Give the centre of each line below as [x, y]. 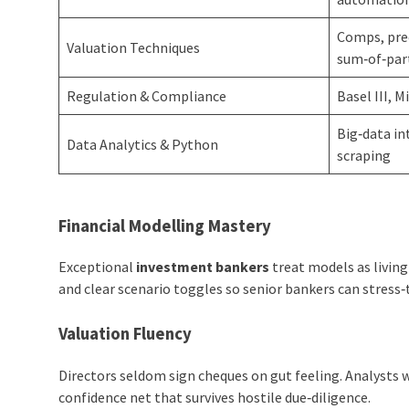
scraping [364, 156]
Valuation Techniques [134, 48]
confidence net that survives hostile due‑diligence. [215, 398]
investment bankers [203, 267]
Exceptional [98, 267]
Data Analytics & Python [143, 145]
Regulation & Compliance [147, 96]
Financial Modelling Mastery [165, 225]
